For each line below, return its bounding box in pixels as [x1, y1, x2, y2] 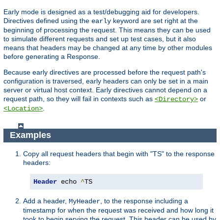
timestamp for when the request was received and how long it [23, 206, 214, 214]
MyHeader [69, 197, 100, 205]
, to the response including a [100, 196, 188, 205]
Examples [9, 130, 54, 140]
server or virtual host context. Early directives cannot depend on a [3, 85, 207, 94]
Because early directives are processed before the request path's [3, 68, 206, 76]
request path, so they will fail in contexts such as [3, 94, 155, 103]
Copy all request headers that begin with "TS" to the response [23, 149, 215, 158]
